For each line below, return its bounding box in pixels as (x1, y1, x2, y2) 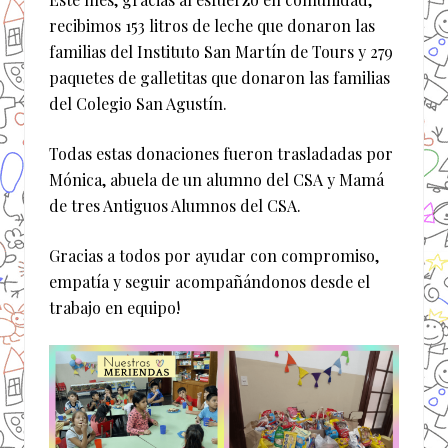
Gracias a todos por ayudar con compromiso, (49, 245, 379, 266)
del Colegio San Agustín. (49, 93, 227, 114)
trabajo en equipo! (49, 297, 180, 318)
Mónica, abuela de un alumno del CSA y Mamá (49, 169, 384, 190)
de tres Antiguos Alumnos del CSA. (49, 195, 301, 216)
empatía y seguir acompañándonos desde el (49, 271, 370, 292)
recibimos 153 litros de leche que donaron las (49, 15, 375, 36)
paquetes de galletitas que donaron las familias (49, 67, 390, 88)
